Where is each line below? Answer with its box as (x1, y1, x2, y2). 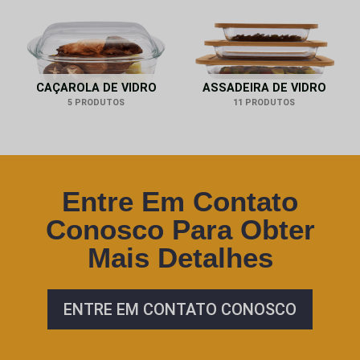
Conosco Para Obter (45, 214, 315, 245)
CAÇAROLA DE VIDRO (35, 81, 157, 96)
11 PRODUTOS (233, 97, 295, 108)
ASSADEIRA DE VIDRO (202, 81, 326, 96)
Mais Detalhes (87, 242, 273, 273)
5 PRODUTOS (67, 97, 125, 108)
